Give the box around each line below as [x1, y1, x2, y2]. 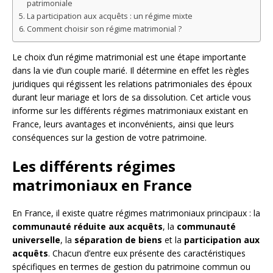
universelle [12, 233, 60, 246]
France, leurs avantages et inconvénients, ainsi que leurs [12, 118, 234, 130]
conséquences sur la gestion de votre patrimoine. [12, 131, 207, 143]
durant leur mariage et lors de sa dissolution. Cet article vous [12, 91, 251, 103]
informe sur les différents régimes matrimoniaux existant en [12, 104, 248, 116]
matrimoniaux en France [12, 174, 192, 195]
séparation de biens [74, 233, 162, 246]
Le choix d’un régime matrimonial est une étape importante [12, 51, 246, 63]
